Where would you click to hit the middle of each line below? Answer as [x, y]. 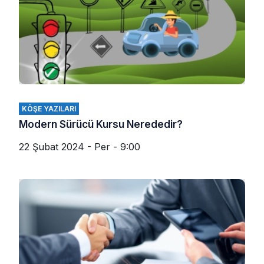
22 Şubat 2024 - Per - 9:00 [80, 147]
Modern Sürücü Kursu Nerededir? [101, 125]
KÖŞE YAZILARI [49, 109]
